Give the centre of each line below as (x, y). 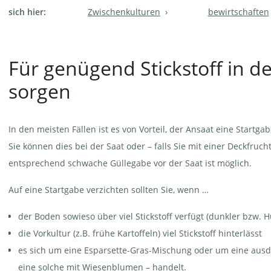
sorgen (40, 91)
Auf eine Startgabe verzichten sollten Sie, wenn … (109, 189)
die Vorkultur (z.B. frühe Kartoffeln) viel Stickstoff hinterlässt (140, 233)
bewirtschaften (238, 11)
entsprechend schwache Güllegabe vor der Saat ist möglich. (130, 163)
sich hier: (27, 11)
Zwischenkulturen (124, 11)
